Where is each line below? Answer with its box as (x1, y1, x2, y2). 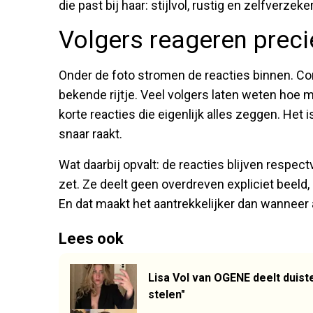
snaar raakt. (59, 126, 122, 141)
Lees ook (59, 229, 124, 247)
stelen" (148, 287, 185, 301)
